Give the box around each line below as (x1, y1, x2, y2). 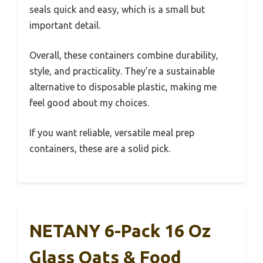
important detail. (29, 19, 100, 31)
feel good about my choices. (29, 97, 149, 108)
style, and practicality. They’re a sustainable (29, 65, 215, 76)
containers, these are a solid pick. (29, 143, 170, 154)
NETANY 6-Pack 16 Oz (29, 220, 211, 241)
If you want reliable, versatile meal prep (29, 127, 194, 138)
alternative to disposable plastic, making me (29, 81, 217, 92)
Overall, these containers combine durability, (29, 49, 218, 60)
